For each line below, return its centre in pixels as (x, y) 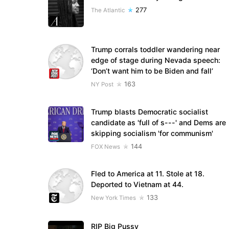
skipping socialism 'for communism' (152, 133)
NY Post (102, 85)
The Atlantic (108, 10)
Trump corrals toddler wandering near (155, 50)
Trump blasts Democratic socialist (149, 111)
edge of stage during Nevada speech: (155, 60)
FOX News (105, 146)
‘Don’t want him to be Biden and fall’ (152, 71)
